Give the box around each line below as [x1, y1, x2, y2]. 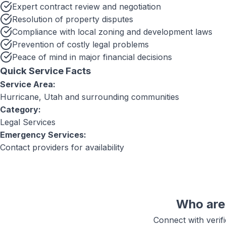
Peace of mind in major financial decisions [12, 52, 172, 62]
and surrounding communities [63, 92, 179, 102]
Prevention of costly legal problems [12, 39, 149, 49]
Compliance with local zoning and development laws [12, 27, 212, 37]
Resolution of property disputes [12, 14, 133, 24]
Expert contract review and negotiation [12, 2, 161, 12]
